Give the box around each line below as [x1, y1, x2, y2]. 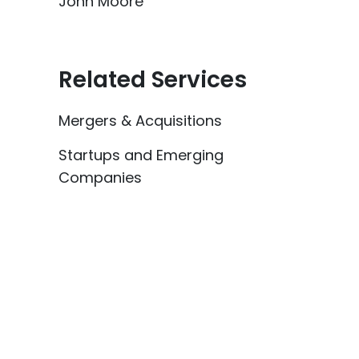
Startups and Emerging [58, 145, 224, 165]
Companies [58, 167, 142, 188]
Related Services [58, 64, 247, 95]
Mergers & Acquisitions [58, 111, 222, 131]
